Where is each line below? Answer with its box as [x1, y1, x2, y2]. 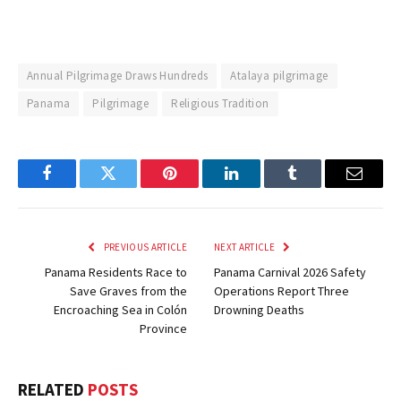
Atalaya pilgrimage [230, 67, 328, 83]
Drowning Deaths [214, 301, 304, 318]
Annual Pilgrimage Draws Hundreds [27, 67, 209, 83]
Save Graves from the [70, 282, 187, 299]
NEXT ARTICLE [214, 240, 277, 253]
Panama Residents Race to [45, 263, 187, 280]
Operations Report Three [214, 282, 349, 299]
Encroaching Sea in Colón [54, 301, 187, 318]
